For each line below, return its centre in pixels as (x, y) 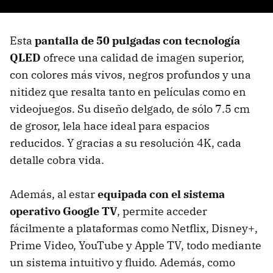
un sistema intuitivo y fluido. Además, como (122, 263)
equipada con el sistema (161, 194)
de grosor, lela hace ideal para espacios (110, 126)
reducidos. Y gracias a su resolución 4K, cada (126, 143)
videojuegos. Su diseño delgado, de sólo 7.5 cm (130, 109)
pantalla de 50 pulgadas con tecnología (137, 41)
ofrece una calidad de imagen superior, (143, 58)
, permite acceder (162, 211)
